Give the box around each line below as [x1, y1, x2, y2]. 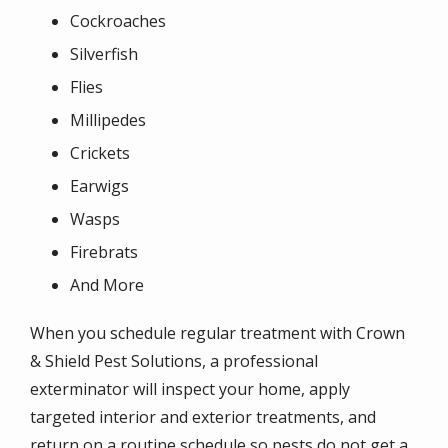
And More [70, 273, 144, 296]
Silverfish [70, 42, 138, 65]
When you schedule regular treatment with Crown [30, 321, 405, 344]
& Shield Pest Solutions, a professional [30, 349, 318, 372]
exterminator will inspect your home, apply [30, 377, 350, 400]
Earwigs [70, 174, 129, 197]
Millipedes [70, 108, 146, 131]
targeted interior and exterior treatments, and [30, 405, 376, 428]
